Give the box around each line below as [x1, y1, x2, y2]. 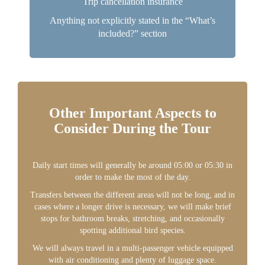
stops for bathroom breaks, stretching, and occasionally [40, 214, 225, 223]
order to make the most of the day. [75, 173, 190, 182]
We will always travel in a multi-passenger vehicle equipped [32, 244, 233, 253]
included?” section [98, 28, 167, 38]
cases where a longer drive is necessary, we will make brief [34, 202, 231, 211]
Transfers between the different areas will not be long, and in [30, 190, 235, 199]
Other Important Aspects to [49, 105, 216, 121]
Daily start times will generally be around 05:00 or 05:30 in [33, 161, 232, 170]
